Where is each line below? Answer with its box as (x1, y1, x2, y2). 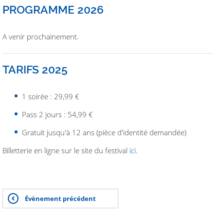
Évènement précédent (25, 194, 96, 203)
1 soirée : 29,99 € (22, 91, 79, 102)
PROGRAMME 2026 (2, 3, 104, 17)
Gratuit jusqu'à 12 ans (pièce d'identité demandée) (22, 127, 186, 138)
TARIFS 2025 (2, 63, 68, 76)
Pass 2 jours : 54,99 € (22, 109, 93, 120)
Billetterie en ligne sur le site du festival (2, 145, 129, 156)
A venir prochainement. (2, 32, 79, 42)
